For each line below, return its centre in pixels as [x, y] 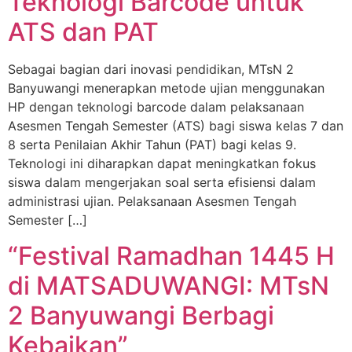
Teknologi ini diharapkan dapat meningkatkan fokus [162, 164]
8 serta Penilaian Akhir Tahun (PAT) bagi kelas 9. [152, 145]
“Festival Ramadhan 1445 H [171, 255]
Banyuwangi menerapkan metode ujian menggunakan [166, 88]
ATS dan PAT [83, 32]
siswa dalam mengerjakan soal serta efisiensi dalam [162, 183]
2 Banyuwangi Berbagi [141, 315]
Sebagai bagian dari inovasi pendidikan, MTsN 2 [151, 70]
